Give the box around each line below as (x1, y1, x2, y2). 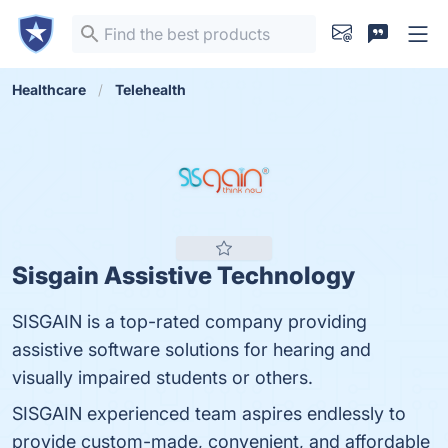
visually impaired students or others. (12, 367, 313, 388)
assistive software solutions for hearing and (12, 339, 371, 360)
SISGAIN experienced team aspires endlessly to (12, 403, 406, 424)
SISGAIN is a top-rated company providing (12, 311, 367, 332)
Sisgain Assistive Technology (12, 261, 355, 290)
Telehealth (115, 81, 186, 98)
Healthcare (12, 81, 86, 98)
